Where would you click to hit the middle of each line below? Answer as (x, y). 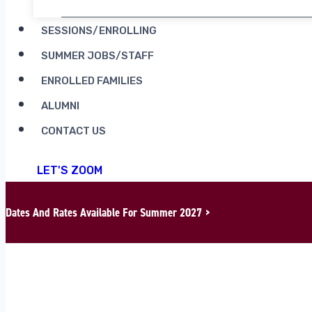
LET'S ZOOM (70, 170)
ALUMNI (61, 106)
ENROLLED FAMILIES (92, 81)
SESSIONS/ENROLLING (99, 31)
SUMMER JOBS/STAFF (98, 56)
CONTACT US (74, 131)
